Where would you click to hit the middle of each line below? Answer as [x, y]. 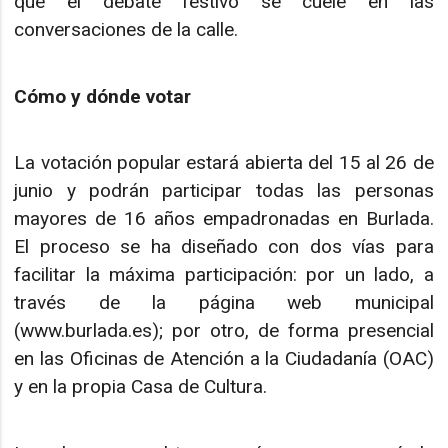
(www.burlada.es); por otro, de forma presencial [224, 331]
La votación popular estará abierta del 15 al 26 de [224, 163]
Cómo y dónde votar [103, 96]
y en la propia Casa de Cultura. [141, 387]
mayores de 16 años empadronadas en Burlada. [224, 219]
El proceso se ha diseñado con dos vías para [224, 247]
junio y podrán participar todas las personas [224, 191]
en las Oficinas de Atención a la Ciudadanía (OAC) [224, 359]
